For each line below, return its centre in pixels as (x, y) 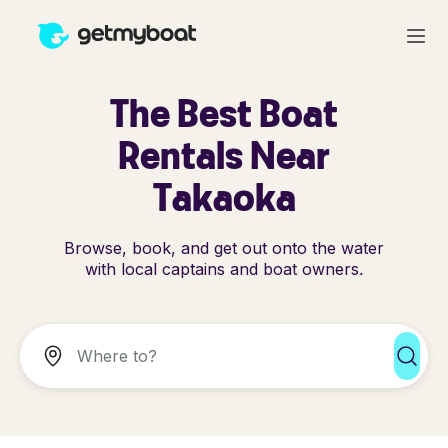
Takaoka (224, 196)
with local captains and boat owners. (224, 269)
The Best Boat (224, 112)
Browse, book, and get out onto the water (224, 248)
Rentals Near (224, 154)
